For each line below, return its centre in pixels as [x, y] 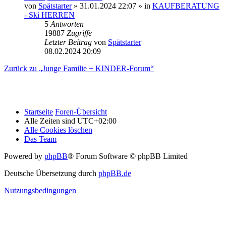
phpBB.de [115, 174]
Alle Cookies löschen [58, 130]
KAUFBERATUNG [186, 6]
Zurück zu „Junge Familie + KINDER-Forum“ [79, 69]
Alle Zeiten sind [51, 121]
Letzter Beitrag [69, 42]
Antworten [67, 24]
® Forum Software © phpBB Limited [128, 156]
